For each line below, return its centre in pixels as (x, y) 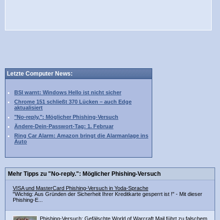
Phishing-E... (28, 200)
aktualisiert (28, 108)
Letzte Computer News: (40, 74)
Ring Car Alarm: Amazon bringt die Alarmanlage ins (81, 136)
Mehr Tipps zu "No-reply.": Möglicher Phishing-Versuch (84, 174)
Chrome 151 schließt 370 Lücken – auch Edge (73, 102)
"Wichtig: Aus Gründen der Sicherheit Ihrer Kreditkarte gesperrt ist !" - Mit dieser (108, 194)
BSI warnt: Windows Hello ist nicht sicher (68, 93)
